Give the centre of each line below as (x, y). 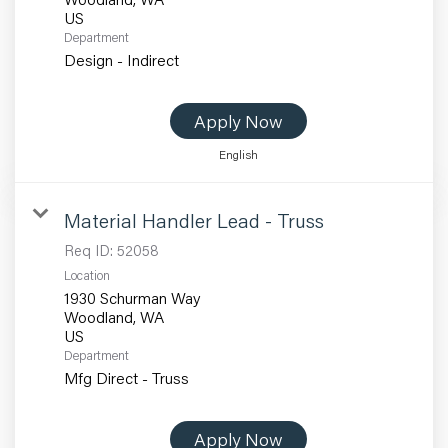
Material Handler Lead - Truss (194, 220)
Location (87, 275)
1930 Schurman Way (132, 298)
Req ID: (90, 250)
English (238, 155)
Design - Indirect (121, 60)
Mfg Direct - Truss (126, 378)
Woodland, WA (114, 317)
